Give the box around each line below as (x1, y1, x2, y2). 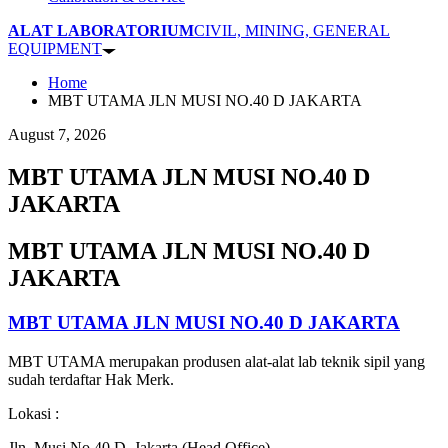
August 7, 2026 (8, 126, 106, 144)
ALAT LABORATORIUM (8, 22, 194, 40)
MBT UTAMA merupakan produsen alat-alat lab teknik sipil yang (8, 352, 425, 370)
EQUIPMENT (8, 40, 102, 58)
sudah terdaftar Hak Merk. (8, 370, 174, 388)
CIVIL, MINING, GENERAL (194, 22, 390, 40)
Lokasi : (8, 404, 59, 422)
